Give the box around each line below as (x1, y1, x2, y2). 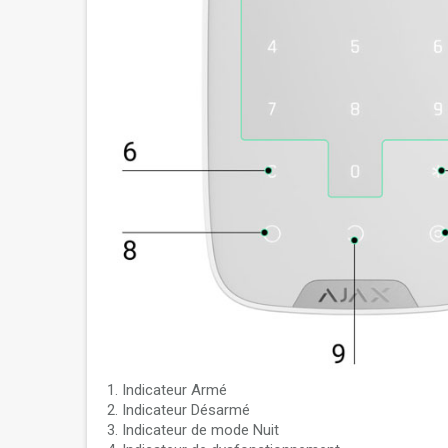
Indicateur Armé (122, 381, 227, 399)
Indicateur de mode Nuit (122, 421, 279, 439)
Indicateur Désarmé (122, 401, 250, 419)
